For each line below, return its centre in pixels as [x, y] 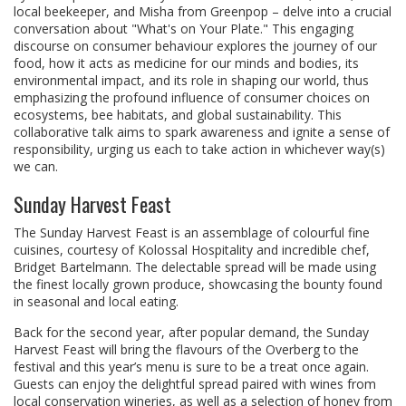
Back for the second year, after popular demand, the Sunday [191, 333]
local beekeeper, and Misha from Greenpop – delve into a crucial [203, 12]
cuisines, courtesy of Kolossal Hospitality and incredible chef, [192, 250]
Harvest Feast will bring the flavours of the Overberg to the [186, 350]
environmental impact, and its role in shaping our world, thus [191, 81]
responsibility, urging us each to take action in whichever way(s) [199, 150]
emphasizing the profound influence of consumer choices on [192, 98]
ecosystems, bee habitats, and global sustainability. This [178, 115]
